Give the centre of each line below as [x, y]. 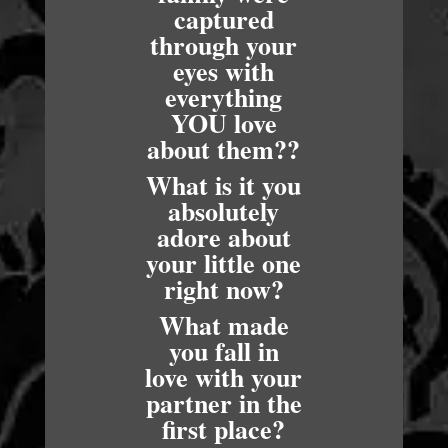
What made [223, 325]
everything [224, 97]
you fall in [223, 351]
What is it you [224, 185]
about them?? [224, 149]
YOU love [223, 123]
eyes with [224, 71]
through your [224, 45]
